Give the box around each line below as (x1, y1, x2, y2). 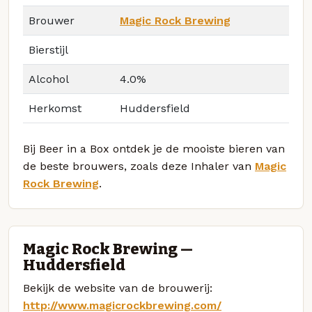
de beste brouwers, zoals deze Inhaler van (23, 159, 255, 173)
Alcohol (29, 72, 69, 86)
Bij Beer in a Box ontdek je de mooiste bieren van (23, 142, 285, 156)
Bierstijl (29, 43, 68, 57)
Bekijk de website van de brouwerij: (23, 281, 212, 295)
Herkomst (29, 102, 81, 116)
